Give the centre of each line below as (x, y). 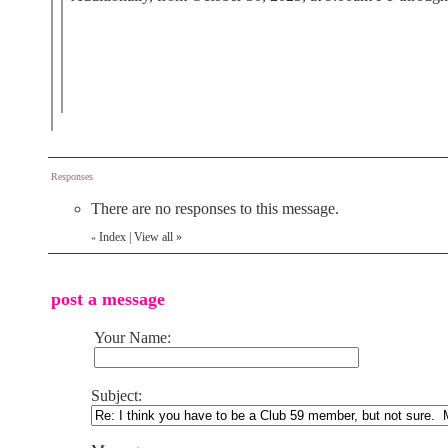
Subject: (116, 395)
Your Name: (132, 337)
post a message (108, 299)
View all (153, 237)
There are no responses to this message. (215, 208)
